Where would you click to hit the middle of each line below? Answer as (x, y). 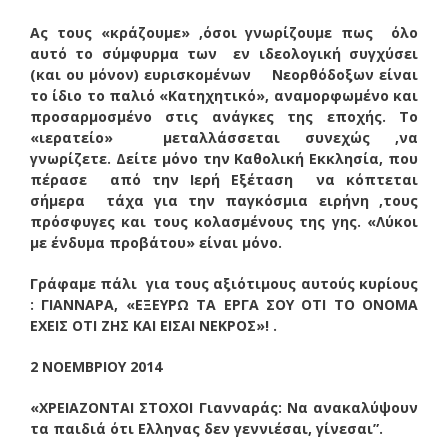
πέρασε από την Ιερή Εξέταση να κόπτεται (224, 179)
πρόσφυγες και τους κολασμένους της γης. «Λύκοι (224, 221)
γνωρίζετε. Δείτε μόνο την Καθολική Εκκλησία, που (224, 158)
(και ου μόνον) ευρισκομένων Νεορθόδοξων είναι (224, 74)
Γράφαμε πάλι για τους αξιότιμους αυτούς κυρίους (224, 283)
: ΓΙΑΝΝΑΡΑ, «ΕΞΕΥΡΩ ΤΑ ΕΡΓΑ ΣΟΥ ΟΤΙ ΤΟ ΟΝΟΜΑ (224, 304)
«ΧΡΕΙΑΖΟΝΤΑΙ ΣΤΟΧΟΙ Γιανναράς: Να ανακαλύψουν (224, 407)
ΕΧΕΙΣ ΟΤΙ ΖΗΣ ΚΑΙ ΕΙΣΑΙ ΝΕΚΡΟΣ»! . (153, 325)
